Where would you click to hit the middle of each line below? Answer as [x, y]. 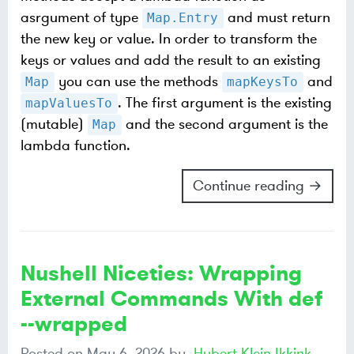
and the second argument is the [224, 124]
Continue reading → [258, 186]
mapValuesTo [69, 104]
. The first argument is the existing [224, 103]
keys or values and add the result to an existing [171, 60]
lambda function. [75, 146]
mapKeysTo [263, 82]
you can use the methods [138, 82]
